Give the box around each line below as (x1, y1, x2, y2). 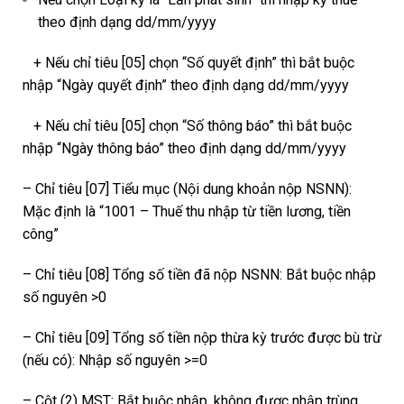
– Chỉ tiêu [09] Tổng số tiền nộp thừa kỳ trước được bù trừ (23, 328, 381, 346)
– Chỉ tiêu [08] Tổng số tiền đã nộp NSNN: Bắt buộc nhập (23, 265, 376, 283)
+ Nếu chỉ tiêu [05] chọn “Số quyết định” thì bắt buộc (23, 53, 354, 71)
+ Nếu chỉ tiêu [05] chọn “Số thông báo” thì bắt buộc (23, 116, 352, 134)
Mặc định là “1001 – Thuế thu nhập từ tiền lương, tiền (23, 202, 351, 220)
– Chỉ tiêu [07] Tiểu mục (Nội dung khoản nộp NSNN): (23, 179, 352, 197)
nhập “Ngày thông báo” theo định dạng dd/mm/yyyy (23, 139, 346, 157)
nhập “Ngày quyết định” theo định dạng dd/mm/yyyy (23, 76, 349, 94)
